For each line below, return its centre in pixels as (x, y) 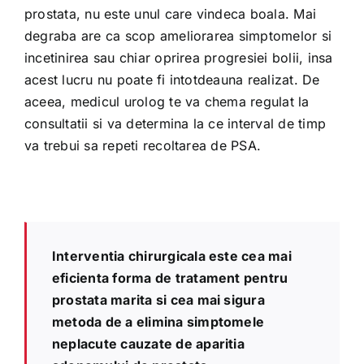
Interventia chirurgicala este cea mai (171, 256)
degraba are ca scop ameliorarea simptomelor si (178, 36)
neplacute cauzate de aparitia (148, 344)
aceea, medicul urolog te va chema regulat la (167, 102)
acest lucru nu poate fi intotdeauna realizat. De (172, 80)
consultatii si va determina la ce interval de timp (175, 123)
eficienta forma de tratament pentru (170, 278)
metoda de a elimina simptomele (158, 322)
